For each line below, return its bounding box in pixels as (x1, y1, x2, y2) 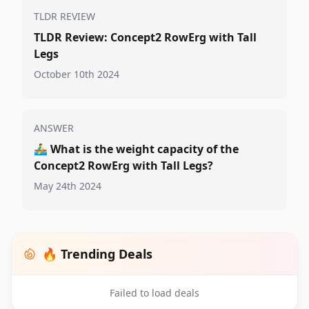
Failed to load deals (110, 286, 199, 299)
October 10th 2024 (34, 68, 119, 81)
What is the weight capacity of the (50, 141, 239, 157)
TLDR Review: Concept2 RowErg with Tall (34, 30, 257, 45)
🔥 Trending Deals (42, 246, 152, 262)
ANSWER (34, 121, 74, 134)
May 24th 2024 (34, 179, 101, 192)
